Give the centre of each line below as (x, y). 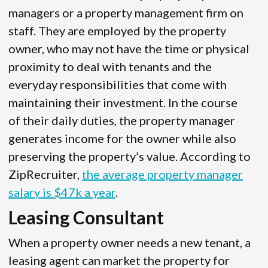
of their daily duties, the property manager (122, 121)
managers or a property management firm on (126, 13)
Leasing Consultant (86, 217)
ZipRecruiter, (45, 174)
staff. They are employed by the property (117, 31)
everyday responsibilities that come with (118, 85)
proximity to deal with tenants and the (110, 67)
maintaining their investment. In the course (123, 103)
